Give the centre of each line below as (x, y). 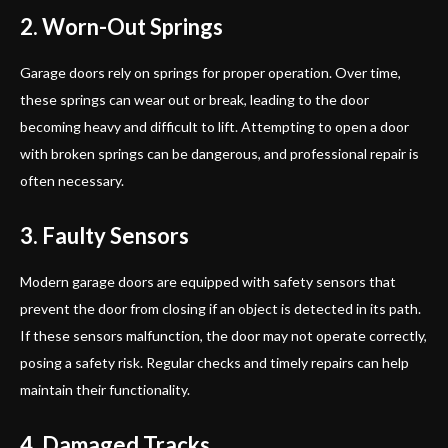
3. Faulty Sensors (104, 235)
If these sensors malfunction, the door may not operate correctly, (223, 335)
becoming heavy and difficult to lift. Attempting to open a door (214, 126)
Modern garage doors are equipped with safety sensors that (208, 281)
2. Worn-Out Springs (121, 26)
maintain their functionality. (105, 389)
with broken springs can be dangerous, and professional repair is (219, 153)
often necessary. (72, 180)
